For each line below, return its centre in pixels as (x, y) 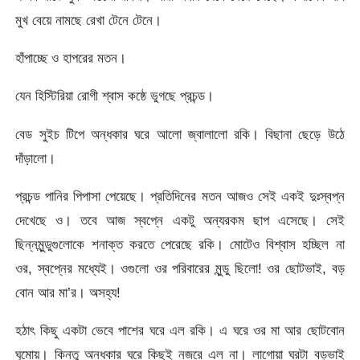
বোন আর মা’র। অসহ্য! (68, 293)
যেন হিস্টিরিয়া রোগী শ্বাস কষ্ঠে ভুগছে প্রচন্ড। (115, 96)
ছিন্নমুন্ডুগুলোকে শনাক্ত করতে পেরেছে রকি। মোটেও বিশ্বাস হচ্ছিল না (180, 245)
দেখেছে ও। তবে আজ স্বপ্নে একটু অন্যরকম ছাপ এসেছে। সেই (180, 221)
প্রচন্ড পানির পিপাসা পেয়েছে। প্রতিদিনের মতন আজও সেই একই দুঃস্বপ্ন (180, 196)
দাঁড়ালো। (36, 158)
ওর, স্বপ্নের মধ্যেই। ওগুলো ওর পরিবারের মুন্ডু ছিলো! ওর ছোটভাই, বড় (180, 269)
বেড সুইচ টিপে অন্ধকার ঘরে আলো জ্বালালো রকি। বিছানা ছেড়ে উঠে (180, 134)
